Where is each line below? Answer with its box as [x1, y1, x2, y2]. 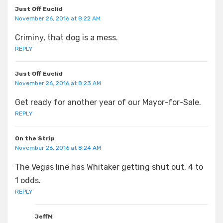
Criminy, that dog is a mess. [15, 32, 118, 42]
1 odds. [15, 175, 41, 185]
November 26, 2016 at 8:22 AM [15, 14, 101, 22]
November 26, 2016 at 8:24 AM [15, 144, 101, 151]
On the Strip [15, 134, 55, 142]
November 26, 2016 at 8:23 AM [15, 79, 101, 87]
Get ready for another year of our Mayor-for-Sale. [15, 97, 201, 107]
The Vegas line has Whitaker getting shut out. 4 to [15, 162, 203, 172]
